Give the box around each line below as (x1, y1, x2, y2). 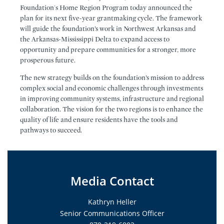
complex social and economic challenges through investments (20, 84, 203, 92)
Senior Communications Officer (59, 208, 164, 218)
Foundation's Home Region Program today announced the (20, 3, 192, 12)
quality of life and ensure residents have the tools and (20, 115, 177, 124)
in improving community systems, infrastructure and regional (20, 94, 204, 103)
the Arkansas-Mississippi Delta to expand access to (20, 35, 169, 43)
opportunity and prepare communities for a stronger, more (20, 45, 196, 54)
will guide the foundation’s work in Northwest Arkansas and (20, 24, 195, 33)
